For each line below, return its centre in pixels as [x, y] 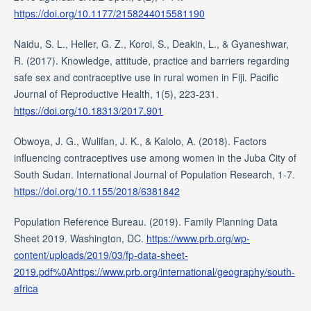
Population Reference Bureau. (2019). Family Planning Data [145, 222]
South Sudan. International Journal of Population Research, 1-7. [154, 175]
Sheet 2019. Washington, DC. [80, 238]
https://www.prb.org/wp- [198, 238]
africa [26, 288]
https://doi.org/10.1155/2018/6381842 [96, 191]
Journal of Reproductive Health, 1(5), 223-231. [116, 94]
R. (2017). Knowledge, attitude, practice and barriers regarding [151, 61]
